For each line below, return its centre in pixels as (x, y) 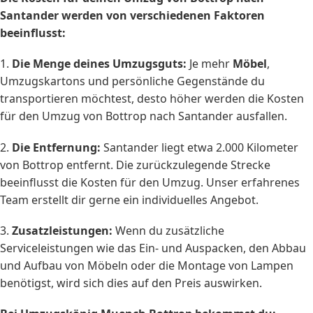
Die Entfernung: (56, 147)
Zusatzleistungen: (62, 230)
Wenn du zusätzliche (168, 230)
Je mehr (210, 64)
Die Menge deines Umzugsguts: (99, 64)
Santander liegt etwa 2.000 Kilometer (199, 147)
